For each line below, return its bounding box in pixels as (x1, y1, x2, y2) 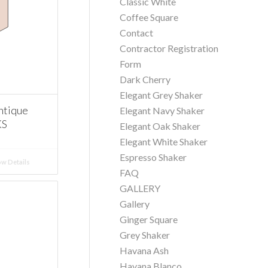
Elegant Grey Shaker (120, 89, 203, 100)
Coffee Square (120, 11, 179, 23)
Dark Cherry (120, 74, 171, 85)
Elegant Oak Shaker (120, 120, 201, 132)
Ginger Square (120, 214, 178, 225)
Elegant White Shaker (120, 136, 208, 147)
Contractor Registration (120, 42, 219, 54)
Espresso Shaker (120, 151, 187, 163)
